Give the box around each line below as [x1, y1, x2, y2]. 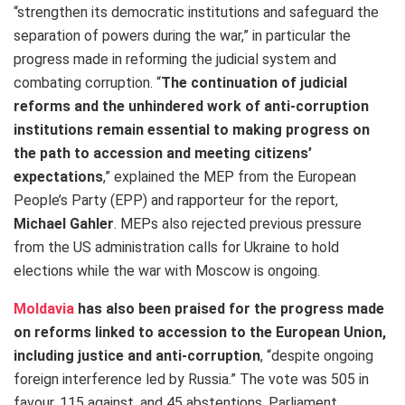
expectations [14, 168, 103, 186]
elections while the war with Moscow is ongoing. [14, 262, 324, 280]
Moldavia [14, 300, 78, 318]
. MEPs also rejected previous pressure [114, 215, 362, 233]
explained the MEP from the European [110, 168, 356, 186]
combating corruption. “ [14, 74, 161, 92]
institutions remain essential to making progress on [14, 121, 370, 139]
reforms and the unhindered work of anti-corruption [14, 98, 369, 116]
